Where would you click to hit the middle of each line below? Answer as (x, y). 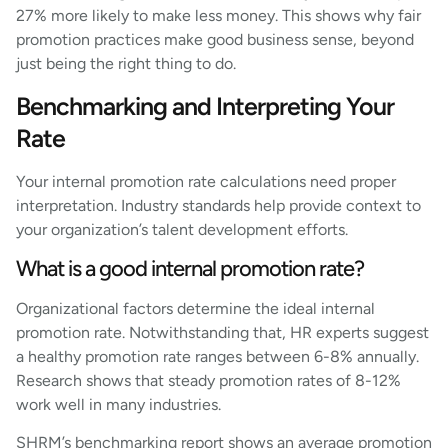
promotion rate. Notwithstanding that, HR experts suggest (222, 332)
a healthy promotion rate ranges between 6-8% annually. (217, 356)
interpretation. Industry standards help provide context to (218, 206)
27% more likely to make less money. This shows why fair (218, 15)
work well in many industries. (118, 404)
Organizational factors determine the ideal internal (195, 308)
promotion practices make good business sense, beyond (215, 39)
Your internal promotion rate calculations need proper (206, 182)
